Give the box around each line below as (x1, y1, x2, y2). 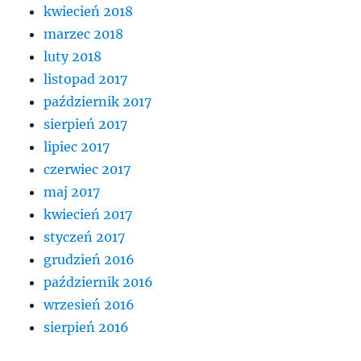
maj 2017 (44, 183, 101, 200)
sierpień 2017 (44, 115, 128, 132)
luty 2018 (44, 48, 102, 64)
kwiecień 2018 (44, 2, 134, 19)
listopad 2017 (44, 70, 128, 87)
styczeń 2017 (44, 228, 126, 245)
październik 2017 (44, 93, 152, 110)
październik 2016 (44, 273, 154, 290)
